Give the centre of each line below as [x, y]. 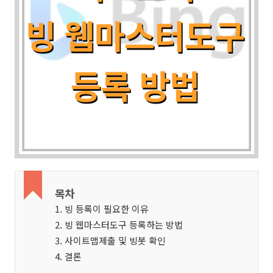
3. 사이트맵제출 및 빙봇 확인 [110, 240]
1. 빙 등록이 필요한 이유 [102, 209]
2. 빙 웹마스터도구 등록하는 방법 [119, 225]
